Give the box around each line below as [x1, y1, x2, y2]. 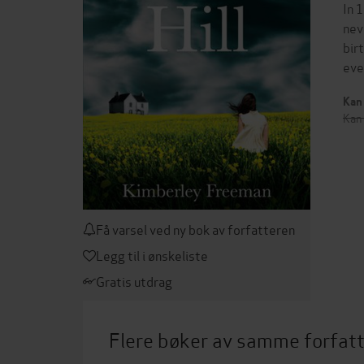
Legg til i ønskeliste [96, 245, 208, 264]
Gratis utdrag [96, 271, 172, 290]
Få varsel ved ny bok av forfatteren [96, 219, 295, 238]
